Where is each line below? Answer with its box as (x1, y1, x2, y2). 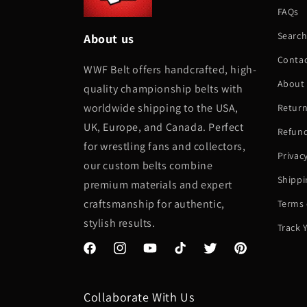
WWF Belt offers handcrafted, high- (84, 62, 257, 77)
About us (84, 31, 134, 47)
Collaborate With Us (84, 289, 195, 306)
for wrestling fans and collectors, (84, 139, 246, 154)
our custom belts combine (84, 158, 213, 173)
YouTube (142, 249, 180, 262)
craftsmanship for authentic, (84, 197, 225, 212)
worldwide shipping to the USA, (84, 101, 239, 116)
